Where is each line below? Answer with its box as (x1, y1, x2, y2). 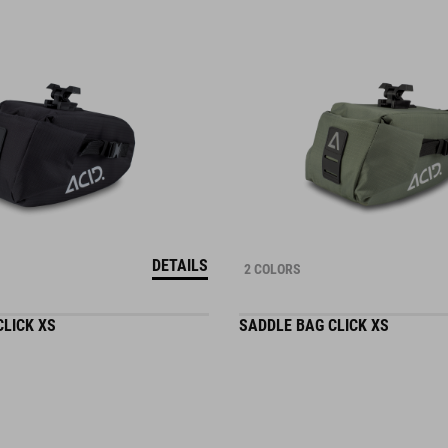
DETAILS (152, 256, 208, 275)
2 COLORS (244, 261, 301, 277)
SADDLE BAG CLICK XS (239, 316, 389, 335)
